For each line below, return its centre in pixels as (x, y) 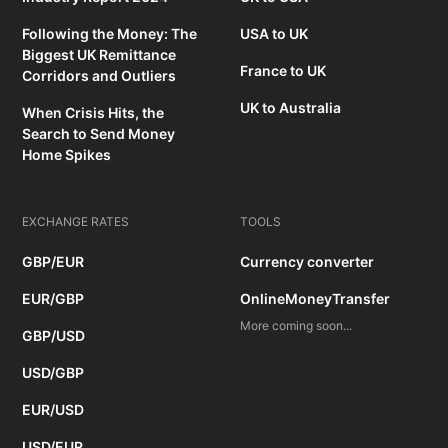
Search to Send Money (99, 134)
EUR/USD (53, 410)
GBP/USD (54, 336)
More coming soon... (296, 326)
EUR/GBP (53, 299)
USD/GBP (53, 373)
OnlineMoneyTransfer (315, 299)
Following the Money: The (110, 34)
